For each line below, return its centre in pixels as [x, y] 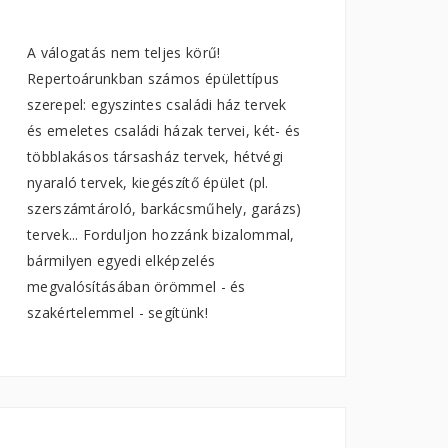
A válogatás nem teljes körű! [124, 52]
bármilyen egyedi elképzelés [121, 260]
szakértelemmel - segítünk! [117, 312]
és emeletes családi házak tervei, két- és [164, 130]
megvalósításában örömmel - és [136, 286]
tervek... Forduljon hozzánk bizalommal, [161, 234]
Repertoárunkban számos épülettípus [153, 78]
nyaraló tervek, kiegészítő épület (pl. [148, 182]
